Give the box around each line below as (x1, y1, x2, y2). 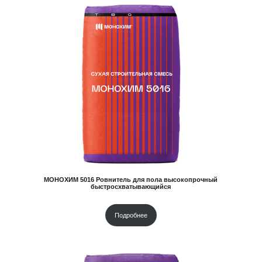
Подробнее (114, 212, 147, 219)
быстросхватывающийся (91, 183, 171, 190)
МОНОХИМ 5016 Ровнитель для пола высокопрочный (44, 176, 218, 183)
